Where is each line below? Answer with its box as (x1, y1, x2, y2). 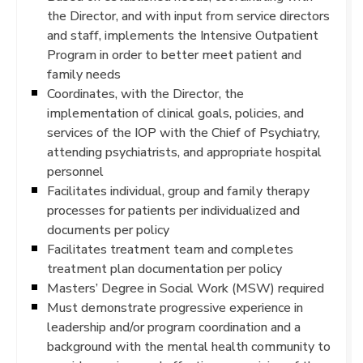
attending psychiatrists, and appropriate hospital (47, 144, 322, 160)
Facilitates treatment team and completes (47, 241, 293, 257)
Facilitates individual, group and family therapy (47, 183, 310, 199)
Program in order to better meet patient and (47, 47, 301, 62)
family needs (47, 66, 121, 82)
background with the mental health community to (47, 339, 331, 354)
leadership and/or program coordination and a (47, 319, 301, 335)
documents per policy (47, 222, 169, 237)
